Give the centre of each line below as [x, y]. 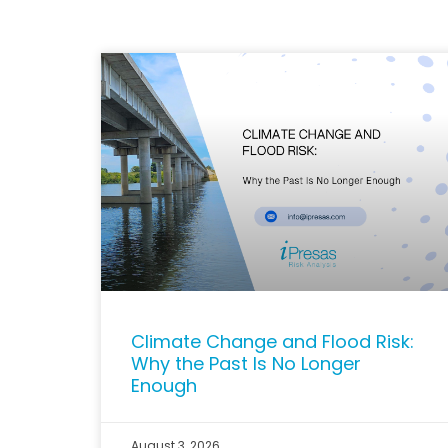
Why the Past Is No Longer [245, 363]
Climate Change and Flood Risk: [272, 341]
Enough [163, 385]
